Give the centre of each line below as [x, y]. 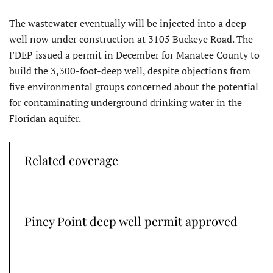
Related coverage [71, 160]
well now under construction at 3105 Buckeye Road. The [131, 39]
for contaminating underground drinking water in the [126, 103]
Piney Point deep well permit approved [131, 221]
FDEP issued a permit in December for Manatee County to [134, 55]
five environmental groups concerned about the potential [134, 87]
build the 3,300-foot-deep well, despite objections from [130, 71]
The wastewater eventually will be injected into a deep [128, 23]
